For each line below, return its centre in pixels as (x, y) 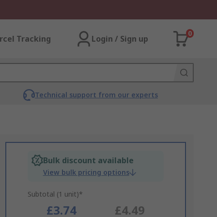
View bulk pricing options (86, 172)
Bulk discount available (88, 160)
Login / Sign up (120, 39)
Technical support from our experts (96, 95)
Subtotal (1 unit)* (55, 194)
